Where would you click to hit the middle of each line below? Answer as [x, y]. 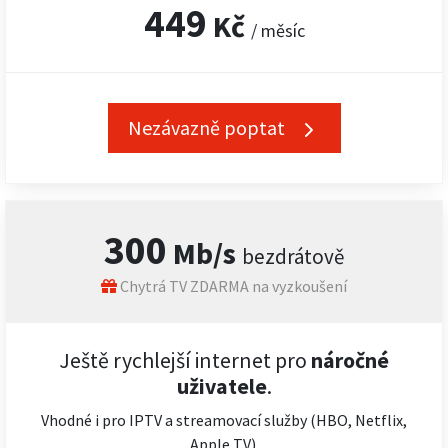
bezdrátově [293, 256]
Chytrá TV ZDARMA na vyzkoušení [232, 286]
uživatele [221, 386]
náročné [348, 360]
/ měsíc [277, 30]
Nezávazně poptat [208, 127]
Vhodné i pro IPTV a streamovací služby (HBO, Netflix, [224, 420]
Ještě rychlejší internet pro [183, 360]
